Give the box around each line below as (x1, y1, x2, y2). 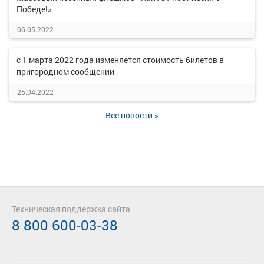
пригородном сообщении (16, 66, 114, 77)
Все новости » (105, 110, 159, 121)
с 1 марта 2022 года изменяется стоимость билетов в (16, 54, 224, 65)
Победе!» (16, 4, 52, 15)
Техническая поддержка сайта (12, 203, 130, 214)
